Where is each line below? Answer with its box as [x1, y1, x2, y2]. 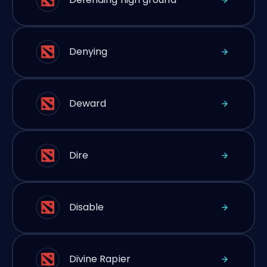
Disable [69, 200, 104, 214]
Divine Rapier [69, 252, 131, 266]
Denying [69, 45, 108, 58]
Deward [69, 97, 107, 110]
